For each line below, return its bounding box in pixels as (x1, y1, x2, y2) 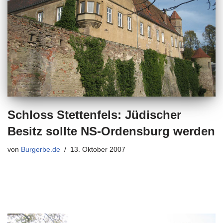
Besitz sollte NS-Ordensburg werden (7, 124, 215, 138)
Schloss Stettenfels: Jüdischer (7, 108, 181, 122)
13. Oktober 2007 (70, 146, 125, 154)
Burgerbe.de (21, 146, 60, 154)
